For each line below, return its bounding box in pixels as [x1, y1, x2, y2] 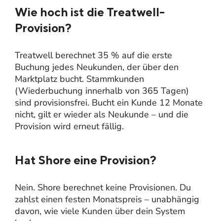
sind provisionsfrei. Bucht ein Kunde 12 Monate [15, 96, 203, 109]
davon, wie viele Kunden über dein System [15, 205, 185, 217]
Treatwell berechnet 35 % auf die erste [15, 49, 172, 61]
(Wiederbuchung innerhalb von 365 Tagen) [15, 84, 189, 97]
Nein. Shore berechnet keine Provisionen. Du [15, 181, 191, 193]
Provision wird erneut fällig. [15, 120, 124, 132]
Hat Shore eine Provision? [15, 152, 156, 167]
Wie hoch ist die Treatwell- [15, 4, 165, 19]
